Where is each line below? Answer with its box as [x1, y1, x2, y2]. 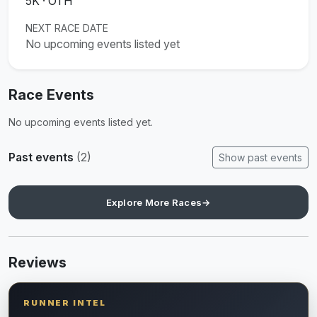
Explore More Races [105, 196, 202, 208]
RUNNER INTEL [23, 297, 107, 308]
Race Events [8, 86, 94, 103]
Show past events [219, 151, 302, 163]
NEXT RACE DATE [25, 21, 108, 34]
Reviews [8, 253, 67, 271]
